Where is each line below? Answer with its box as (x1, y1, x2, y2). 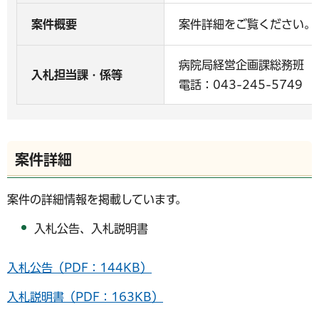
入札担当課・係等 (31, 69, 122, 80)
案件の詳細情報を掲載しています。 (7, 194, 187, 205)
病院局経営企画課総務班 (179, 59, 304, 70)
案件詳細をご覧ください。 (179, 19, 315, 30)
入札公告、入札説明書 (34, 222, 149, 234)
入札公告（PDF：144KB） (7, 261, 152, 273)
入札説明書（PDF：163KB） (7, 291, 163, 303)
